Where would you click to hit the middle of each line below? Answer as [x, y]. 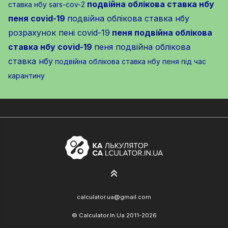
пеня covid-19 [37, 19]
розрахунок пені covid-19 [59, 33]
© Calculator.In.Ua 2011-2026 [114, 216]
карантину [26, 76]
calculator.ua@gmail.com [114, 197]
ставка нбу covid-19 [50, 47]
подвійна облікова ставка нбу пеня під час [131, 62]
